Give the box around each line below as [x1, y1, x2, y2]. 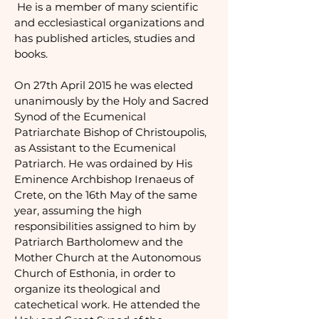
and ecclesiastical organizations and [14, 16, 204, 29]
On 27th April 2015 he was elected [14, 78, 193, 92]
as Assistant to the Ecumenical [14, 141, 176, 155]
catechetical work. [14, 298, 113, 311]
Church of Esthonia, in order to [14, 266, 175, 280]
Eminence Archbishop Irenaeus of [14, 172, 194, 186]
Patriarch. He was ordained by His [14, 157, 192, 170]
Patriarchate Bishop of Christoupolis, [14, 125, 206, 139]
